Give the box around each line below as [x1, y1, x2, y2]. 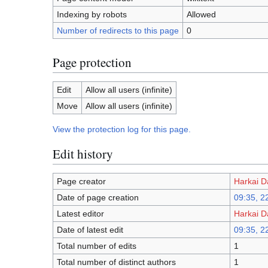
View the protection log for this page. [53, 124, 191, 135]
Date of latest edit [56, 225, 123, 235]
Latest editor [56, 209, 104, 219]
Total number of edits [56, 241, 136, 251]
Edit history [53, 145, 113, 162]
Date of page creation [56, 193, 139, 203]
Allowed [186, 10, 216, 20]
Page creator [56, 176, 106, 187]
